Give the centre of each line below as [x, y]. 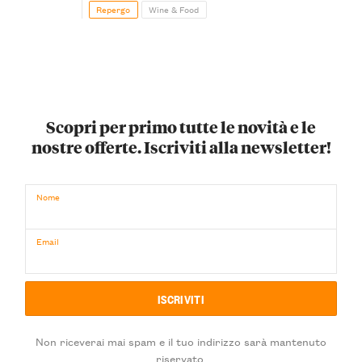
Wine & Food [174, 9]
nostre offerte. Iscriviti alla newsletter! [181, 146]
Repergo [114, 9]
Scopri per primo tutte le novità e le [181, 126]
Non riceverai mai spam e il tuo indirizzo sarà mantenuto [181, 341]
